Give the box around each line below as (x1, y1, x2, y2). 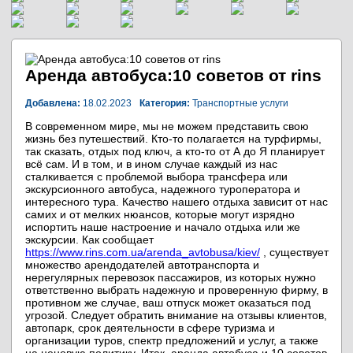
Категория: (139, 98, 190, 109)
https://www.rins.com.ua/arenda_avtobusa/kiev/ (25, 246, 260, 258)
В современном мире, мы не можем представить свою (25, 120, 309, 132)
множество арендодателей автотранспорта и (25, 258, 259, 271)
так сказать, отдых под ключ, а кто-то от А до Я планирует (25, 145, 325, 158)
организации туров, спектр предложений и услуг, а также (25, 334, 318, 347)
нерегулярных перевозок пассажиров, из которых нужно (25, 271, 316, 284)
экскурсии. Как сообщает (25, 233, 154, 246)
